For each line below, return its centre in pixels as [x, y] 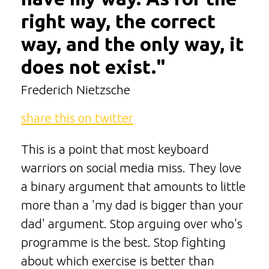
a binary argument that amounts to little [133, 187]
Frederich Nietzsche [76, 89]
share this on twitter [77, 118]
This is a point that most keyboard [115, 150]
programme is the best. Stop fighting [123, 243]
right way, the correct [118, 21]
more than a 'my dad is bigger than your [132, 205]
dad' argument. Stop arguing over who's [132, 224]
